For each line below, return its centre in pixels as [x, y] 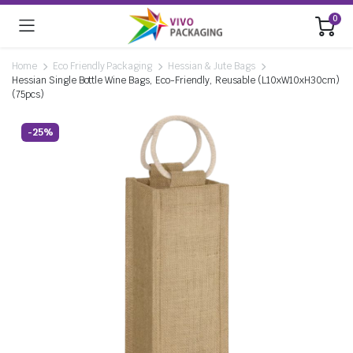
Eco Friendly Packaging [102, 66]
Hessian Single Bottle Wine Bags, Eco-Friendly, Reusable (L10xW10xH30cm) [176, 80]
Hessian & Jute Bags [212, 66]
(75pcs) [28, 95]
